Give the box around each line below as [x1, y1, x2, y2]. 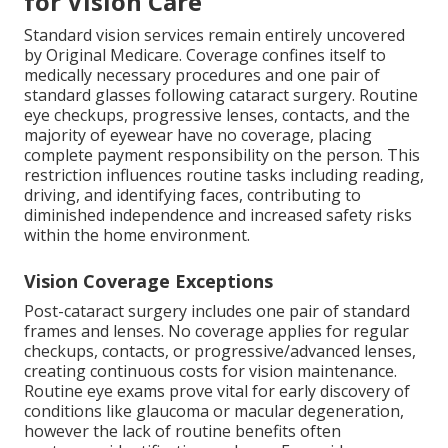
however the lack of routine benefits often [24, 420, 341, 443]
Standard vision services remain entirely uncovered [24, 24, 405, 47]
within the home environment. [24, 224, 250, 247]
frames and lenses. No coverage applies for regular [24, 320, 409, 343]
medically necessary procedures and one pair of [24, 64, 380, 87]
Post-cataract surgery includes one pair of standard [24, 300, 410, 323]
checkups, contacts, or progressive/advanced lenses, [24, 340, 416, 363]
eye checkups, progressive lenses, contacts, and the [24, 104, 410, 127]
